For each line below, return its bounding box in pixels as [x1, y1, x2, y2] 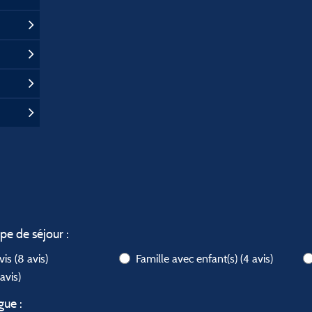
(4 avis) [240, 251, 274, 265]
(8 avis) [15, 251, 48, 265]
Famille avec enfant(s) [136, 251, 241, 265]
